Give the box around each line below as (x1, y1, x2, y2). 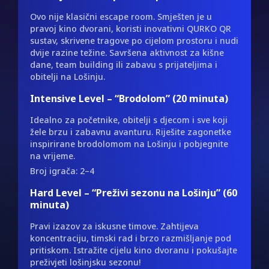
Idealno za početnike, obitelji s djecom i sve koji (30, 114, 228, 126)
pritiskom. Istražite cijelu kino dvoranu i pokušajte (30, 244, 237, 256)
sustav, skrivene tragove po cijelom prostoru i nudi (30, 35, 238, 47)
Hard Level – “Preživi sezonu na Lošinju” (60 (30, 186, 237, 200)
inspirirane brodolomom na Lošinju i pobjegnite (30, 138, 228, 150)
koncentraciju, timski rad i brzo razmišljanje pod (30, 232, 231, 244)
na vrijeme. (30, 150, 75, 162)
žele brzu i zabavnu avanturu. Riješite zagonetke (30, 126, 231, 138)
